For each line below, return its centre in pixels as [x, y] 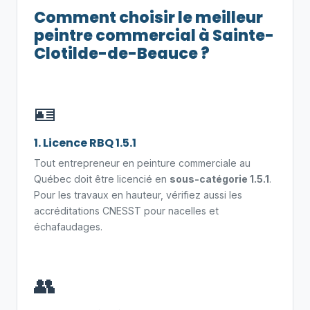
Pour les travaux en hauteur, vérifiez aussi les [138, 195]
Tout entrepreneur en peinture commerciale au [142, 163]
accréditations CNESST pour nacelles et [126, 211]
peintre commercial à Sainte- [154, 35]
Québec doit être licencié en [102, 179]
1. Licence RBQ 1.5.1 [85, 143]
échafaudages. [68, 227]
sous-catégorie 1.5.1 [219, 179]
